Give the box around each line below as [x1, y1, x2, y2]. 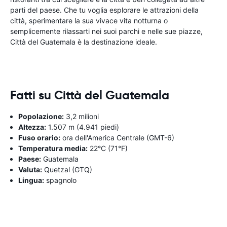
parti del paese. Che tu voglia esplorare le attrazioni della [10, 5, 199, 14]
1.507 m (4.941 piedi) [46, 122, 119, 131]
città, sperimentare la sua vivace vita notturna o [10, 16, 168, 25]
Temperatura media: [18, 143, 88, 153]
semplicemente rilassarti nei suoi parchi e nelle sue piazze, [10, 26, 203, 35]
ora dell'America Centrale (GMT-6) [60, 133, 174, 142]
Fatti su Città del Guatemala [10, 87, 169, 103]
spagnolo [44, 175, 77, 184]
